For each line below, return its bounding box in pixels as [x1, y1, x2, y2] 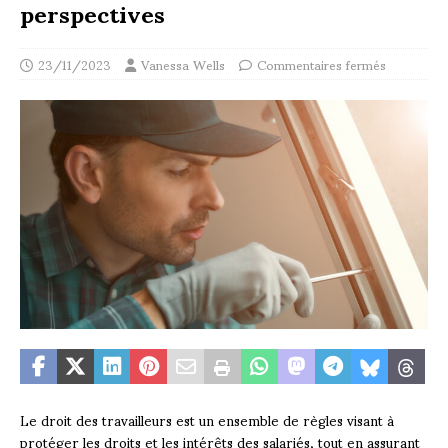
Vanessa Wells [141, 45, 225, 84]
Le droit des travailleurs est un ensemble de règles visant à [20, 399, 394, 441]
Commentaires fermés [257, 45, 386, 84]
